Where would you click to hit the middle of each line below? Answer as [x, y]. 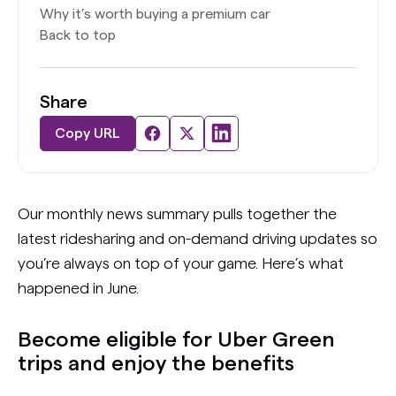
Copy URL [88, 133]
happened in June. [78, 288]
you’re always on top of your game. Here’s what [181, 263]
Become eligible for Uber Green [176, 340]
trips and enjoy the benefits [156, 364]
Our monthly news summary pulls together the [177, 213]
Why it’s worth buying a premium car [157, 14]
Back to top [78, 35]
